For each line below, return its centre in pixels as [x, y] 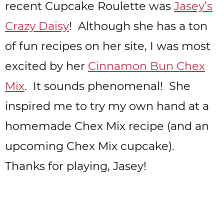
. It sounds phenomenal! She [107, 86]
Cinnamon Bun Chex [146, 66]
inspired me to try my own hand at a [107, 106]
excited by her [46, 66]
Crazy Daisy [37, 26]
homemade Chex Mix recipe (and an [107, 126]
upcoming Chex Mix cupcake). [91, 146]
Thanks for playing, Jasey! [76, 166]
